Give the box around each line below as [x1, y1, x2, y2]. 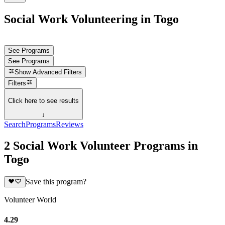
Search [4, 120, 26, 129]
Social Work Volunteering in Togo [4, 12, 179, 26]
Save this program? [25, 177, 86, 186]
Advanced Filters [33, 68, 82, 76]
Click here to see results [8, 96, 79, 104]
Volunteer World [4, 195, 56, 204]
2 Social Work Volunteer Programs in [4, 139, 198, 152]
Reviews [56, 120, 83, 129]
